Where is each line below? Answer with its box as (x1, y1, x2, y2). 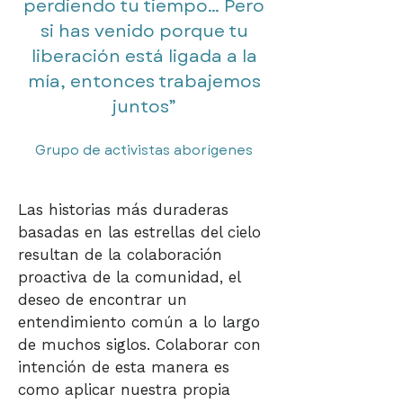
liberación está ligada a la (31, 44, 257, 68)
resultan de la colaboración (18, 246, 222, 264)
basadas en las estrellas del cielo (18, 223, 261, 241)
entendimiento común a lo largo (18, 313, 260, 331)
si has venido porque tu (40, 19, 248, 43)
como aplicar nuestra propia (18, 381, 230, 399)
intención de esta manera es (18, 358, 229, 376)
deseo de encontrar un (18, 291, 187, 309)
